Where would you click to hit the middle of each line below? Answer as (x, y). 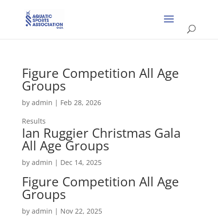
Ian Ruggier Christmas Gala (101, 133)
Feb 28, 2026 (81, 102)
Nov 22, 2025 (81, 211)
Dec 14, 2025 (81, 162)
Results (34, 121)
